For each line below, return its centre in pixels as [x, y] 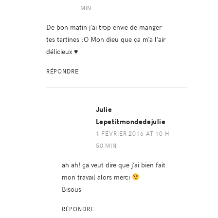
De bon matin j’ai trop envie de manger [104, 27]
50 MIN [106, 146]
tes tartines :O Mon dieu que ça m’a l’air [106, 39]
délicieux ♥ [62, 51]
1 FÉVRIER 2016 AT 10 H [133, 134]
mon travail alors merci [97, 177]
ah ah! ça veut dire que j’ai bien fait [113, 165]
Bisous [71, 189]
